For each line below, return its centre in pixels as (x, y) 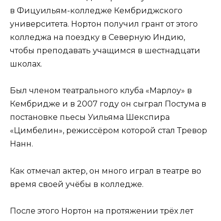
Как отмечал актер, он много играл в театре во (106, 171)
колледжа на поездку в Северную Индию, (97, 37)
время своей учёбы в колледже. (77, 184)
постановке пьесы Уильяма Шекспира (90, 117)
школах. (26, 64)
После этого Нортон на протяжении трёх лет (102, 211)
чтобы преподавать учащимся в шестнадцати (105, 51)
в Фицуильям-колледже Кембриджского (96, 11)
